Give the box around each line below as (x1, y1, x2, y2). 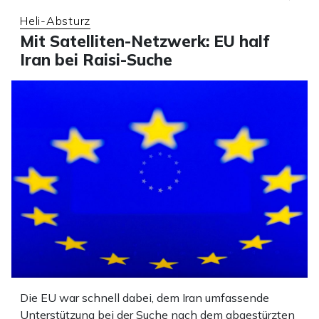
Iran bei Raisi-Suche (20, 49, 172, 70)
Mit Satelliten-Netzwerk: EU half (20, 31, 269, 51)
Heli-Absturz (20, 13, 90, 28)
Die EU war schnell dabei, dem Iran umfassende (20, 290, 269, 305)
